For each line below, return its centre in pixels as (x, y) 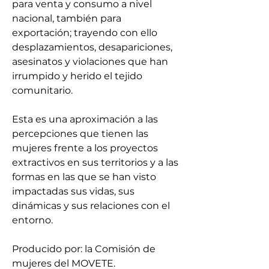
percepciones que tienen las (80, 134)
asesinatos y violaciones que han (90, 62)
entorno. (32, 220)
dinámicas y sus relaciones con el (91, 206)
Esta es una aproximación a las (85, 119)
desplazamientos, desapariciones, (92, 47)
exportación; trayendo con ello (85, 33)
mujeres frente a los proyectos (85, 148)
